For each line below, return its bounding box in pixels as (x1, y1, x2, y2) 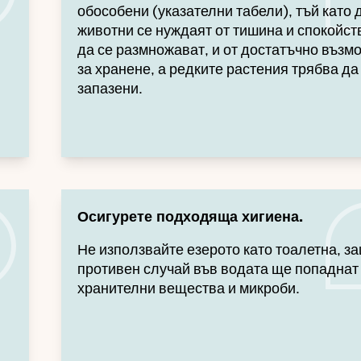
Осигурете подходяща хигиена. (77, 207, 303, 226)
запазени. (77, 79, 143, 98)
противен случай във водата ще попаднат (77, 259, 359, 278)
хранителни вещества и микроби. (77, 279, 300, 297)
